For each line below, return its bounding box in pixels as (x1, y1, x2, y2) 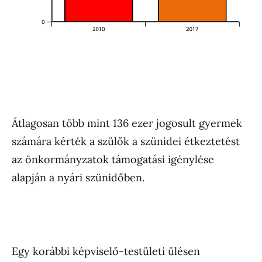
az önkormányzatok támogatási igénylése (12, 153, 214, 167)
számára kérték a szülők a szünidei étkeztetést (12, 135, 240, 149)
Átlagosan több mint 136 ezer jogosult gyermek (12, 116, 242, 130)
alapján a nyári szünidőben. (12, 171, 144, 185)
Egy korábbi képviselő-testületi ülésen (12, 244, 200, 258)
